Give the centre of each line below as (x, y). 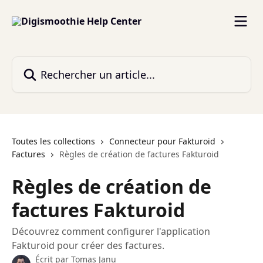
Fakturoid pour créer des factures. (88, 245)
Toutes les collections (53, 141)
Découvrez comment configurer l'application (111, 231)
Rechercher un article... (62, 63)
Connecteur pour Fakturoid (162, 141)
